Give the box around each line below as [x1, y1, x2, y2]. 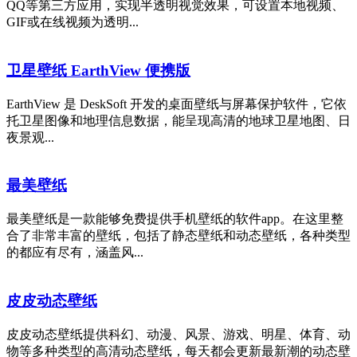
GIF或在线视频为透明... [6, 15, 139, 29]
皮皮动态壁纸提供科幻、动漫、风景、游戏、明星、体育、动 [6, 327, 351, 341]
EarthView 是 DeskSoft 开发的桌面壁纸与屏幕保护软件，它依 [6, 96, 347, 111]
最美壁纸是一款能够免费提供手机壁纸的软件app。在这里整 [6, 212, 343, 226]
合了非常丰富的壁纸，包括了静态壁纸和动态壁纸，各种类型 [6, 229, 351, 243]
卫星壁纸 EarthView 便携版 [6, 61, 190, 79]
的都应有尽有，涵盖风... [6, 245, 143, 260]
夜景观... [6, 130, 54, 144]
